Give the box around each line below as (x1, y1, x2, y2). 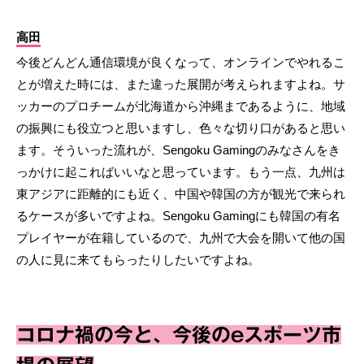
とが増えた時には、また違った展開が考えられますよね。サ (16, 76, 345, 91)
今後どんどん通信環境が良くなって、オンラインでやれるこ (16, 54, 345, 69)
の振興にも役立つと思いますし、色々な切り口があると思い (16, 120, 345, 135)
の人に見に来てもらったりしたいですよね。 (16, 252, 260, 266)
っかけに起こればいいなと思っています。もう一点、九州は (16, 164, 345, 179)
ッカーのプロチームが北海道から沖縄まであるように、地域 (16, 98, 345, 113)
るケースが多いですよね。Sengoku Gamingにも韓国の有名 (16, 208, 340, 223)
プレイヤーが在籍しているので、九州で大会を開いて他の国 (16, 230, 345, 245)
